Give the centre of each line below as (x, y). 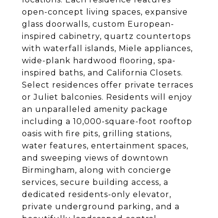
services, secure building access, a (95, 182)
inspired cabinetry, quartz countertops (106, 36)
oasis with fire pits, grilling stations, (97, 134)
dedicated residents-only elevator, (97, 194)
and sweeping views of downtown (95, 158)
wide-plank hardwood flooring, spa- (99, 61)
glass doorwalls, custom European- (98, 24)
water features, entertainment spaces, (105, 146)
